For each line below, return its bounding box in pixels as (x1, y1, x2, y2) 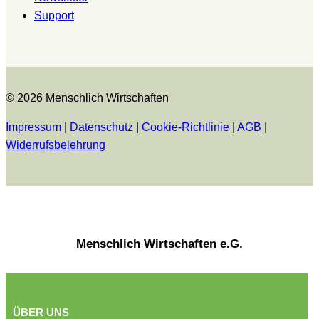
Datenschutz (70, 120, 133, 133)
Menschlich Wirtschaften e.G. (76, 236, 243, 251)
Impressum (6, 120, 61, 133)
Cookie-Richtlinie (142, 120, 229, 133)
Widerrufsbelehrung (6, 138, 105, 151)
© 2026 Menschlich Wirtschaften (6, 91, 169, 104)
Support (34, 9, 74, 21)
